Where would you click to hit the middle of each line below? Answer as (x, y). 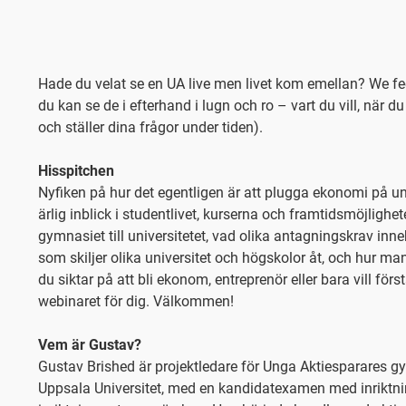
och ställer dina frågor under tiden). (150, 127)
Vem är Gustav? (90, 345)
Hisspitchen (76, 171)
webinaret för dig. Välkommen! (136, 301)
